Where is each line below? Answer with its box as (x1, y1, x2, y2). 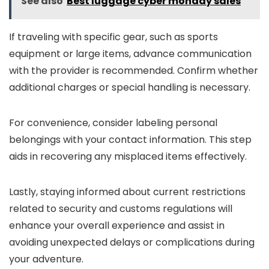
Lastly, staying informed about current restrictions (9, 185, 246, 199)
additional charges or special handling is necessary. (9, 80, 250, 94)
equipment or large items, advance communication (9, 47, 252, 61)
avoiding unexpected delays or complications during (9, 235, 255, 249)
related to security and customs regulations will (9, 202, 232, 216)
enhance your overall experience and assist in (9, 219, 225, 232)
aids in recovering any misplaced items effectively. (9, 150, 247, 163)
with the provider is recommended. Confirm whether (9, 64, 258, 77)
